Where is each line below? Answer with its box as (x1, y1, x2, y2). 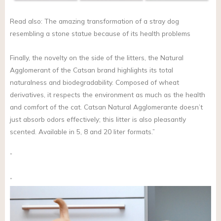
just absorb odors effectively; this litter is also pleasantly (10, 114, 186, 123)
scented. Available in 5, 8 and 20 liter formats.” (10, 127, 155, 136)
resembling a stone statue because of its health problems (10, 29, 190, 37)
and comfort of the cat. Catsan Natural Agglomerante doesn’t (10, 102, 203, 111)
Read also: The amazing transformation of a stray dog (10, 16, 179, 25)
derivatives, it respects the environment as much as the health (10, 90, 205, 99)
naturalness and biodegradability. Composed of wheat (10, 77, 179, 86)
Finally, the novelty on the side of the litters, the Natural (10, 53, 184, 62)
